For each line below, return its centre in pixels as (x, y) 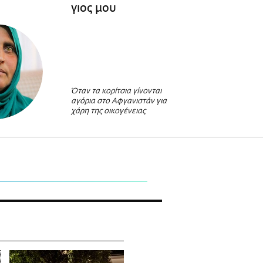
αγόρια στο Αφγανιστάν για (119, 102)
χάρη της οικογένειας (108, 112)
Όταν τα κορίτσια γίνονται (116, 92)
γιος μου (93, 8)
